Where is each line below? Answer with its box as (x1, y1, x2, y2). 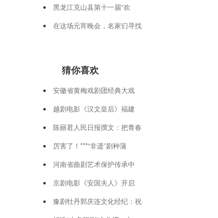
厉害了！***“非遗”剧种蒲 (53, 140, 127, 150)
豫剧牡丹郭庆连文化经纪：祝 (53, 196, 142, 206)
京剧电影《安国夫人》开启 (53, 177, 135, 187)
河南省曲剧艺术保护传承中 (53, 159, 135, 169)
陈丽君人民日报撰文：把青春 (53, 122, 142, 132)
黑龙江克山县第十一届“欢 (53, 1, 130, 12)
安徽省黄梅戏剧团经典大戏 (53, 85, 135, 95)
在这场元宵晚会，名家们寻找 (53, 20, 142, 30)
